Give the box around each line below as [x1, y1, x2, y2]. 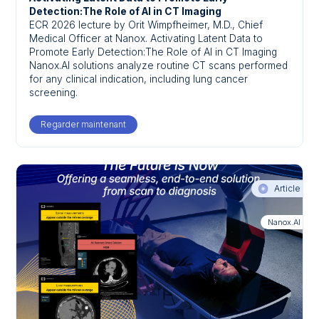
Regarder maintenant [41, 119, 127, 130]
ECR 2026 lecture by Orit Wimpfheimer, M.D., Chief [29, 19, 263, 31]
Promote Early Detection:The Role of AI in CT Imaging [29, 46, 278, 58]
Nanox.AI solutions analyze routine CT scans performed [29, 59, 288, 71]
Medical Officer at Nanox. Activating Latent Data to [29, 32, 263, 44]
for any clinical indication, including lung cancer [29, 73, 249, 85]
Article [272, 183, 301, 194]
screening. [29, 86, 78, 98]
